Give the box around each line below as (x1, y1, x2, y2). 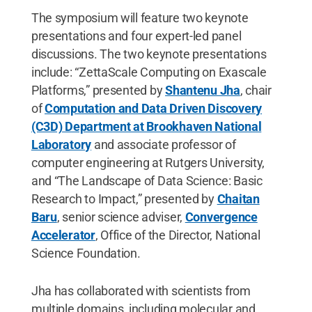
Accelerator (31, 227, 95, 242)
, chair (240, 82, 272, 97)
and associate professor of (91, 136, 236, 152)
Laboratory (31, 136, 92, 152)
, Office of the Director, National (95, 227, 260, 242)
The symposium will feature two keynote (31, 10, 249, 25)
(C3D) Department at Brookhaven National (31, 118, 262, 134)
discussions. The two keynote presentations (31, 46, 267, 61)
